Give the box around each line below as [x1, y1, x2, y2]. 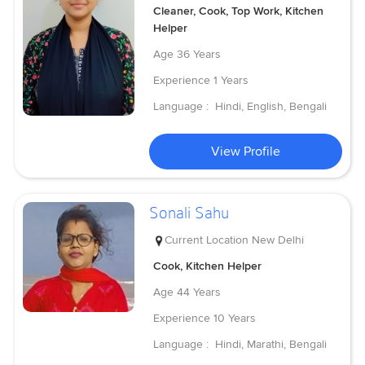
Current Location [165, 232, 249, 247]
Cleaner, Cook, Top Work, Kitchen [153, 4, 324, 19]
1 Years [213, 73, 249, 88]
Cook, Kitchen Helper [153, 258, 262, 273]
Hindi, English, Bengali [215, 99, 328, 114]
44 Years [177, 284, 222, 299]
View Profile [211, 143, 281, 161]
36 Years [177, 47, 222, 62]
